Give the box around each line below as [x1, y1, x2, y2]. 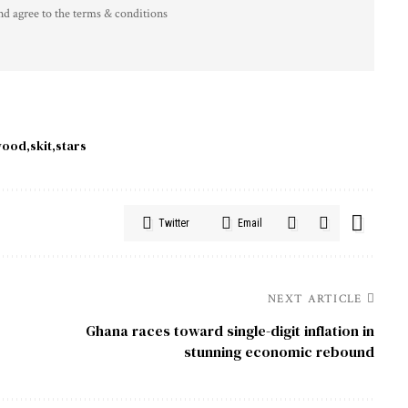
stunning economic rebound [183, 341, 374, 362]
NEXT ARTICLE [268, 291, 362, 307]
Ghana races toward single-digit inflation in [85, 320, 374, 341]
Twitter [158, 216, 189, 229]
